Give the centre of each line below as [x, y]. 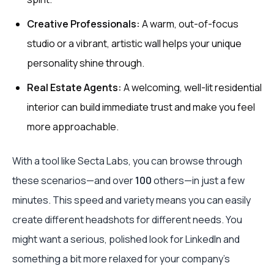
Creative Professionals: [83, 24]
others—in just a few [198, 181]
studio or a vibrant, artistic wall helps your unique [134, 44]
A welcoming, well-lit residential [192, 88]
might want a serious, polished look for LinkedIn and [126, 239]
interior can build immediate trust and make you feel [141, 107]
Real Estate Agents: [74, 88]
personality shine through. [86, 63]
